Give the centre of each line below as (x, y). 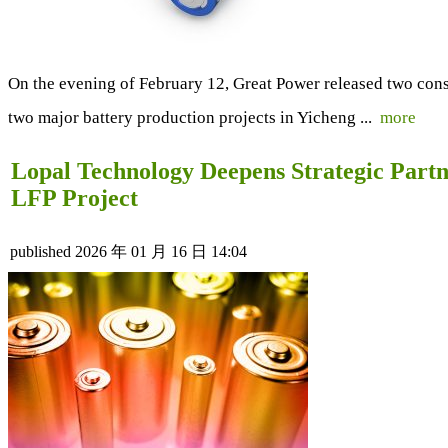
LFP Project (74, 197)
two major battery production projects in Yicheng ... (194, 117)
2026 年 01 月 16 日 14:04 (161, 251)
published (40, 251)
